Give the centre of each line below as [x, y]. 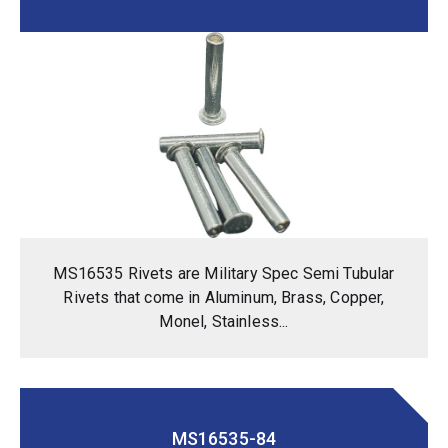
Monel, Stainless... [224, 321]
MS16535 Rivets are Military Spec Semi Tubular [224, 273]
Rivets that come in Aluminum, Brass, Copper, [224, 297]
